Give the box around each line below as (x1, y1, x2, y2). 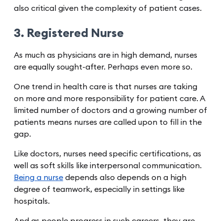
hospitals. (14, 197, 50, 205)
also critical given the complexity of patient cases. (14, 4, 202, 12)
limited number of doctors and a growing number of (14, 106, 207, 114)
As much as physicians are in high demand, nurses (14, 51, 197, 59)
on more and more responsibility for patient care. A (14, 94, 205, 103)
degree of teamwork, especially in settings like (14, 185, 184, 193)
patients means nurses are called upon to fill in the (14, 118, 202, 126)
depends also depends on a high (63, 173, 186, 182)
